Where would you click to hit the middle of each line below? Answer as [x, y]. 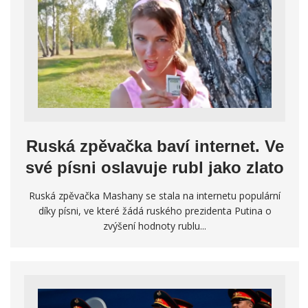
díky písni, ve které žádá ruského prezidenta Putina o [155, 210]
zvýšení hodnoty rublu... [155, 225]
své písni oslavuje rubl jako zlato [155, 167]
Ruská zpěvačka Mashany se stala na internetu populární [155, 195]
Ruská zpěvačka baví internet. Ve [155, 146]
